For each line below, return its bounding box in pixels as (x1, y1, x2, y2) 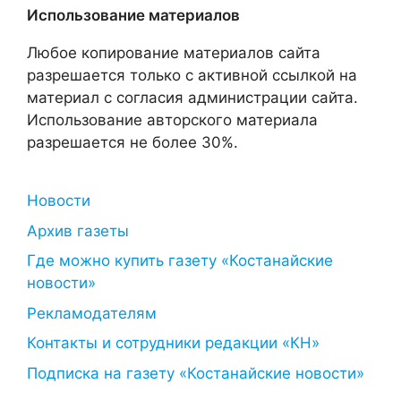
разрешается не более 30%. (27, 133, 238, 152)
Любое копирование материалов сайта (27, 44, 320, 63)
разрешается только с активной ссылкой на (27, 66, 357, 85)
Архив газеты (27, 221, 129, 240)
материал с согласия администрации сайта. (27, 89, 358, 107)
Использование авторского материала (27, 111, 318, 130)
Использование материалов (27, 6, 240, 25)
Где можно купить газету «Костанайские (27, 252, 333, 270)
